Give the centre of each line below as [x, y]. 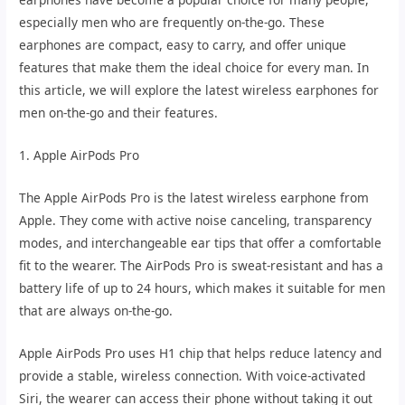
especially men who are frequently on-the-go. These [172, 23]
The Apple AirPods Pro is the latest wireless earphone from [194, 197]
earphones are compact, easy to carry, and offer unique [183, 45]
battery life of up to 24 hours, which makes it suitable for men [202, 287]
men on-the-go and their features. [119, 113]
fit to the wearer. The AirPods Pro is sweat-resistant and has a [202, 265]
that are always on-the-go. [96, 310]
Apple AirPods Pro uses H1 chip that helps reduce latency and [201, 353]
